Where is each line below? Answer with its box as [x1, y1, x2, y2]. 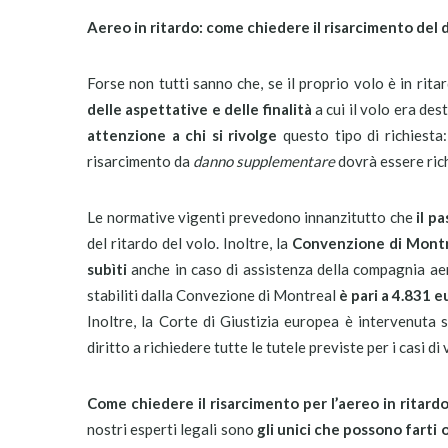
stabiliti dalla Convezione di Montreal [87, 286, 339, 304]
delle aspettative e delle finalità [87, 100, 315, 118]
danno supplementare [193, 152, 335, 170]
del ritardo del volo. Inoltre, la [87, 234, 292, 252]
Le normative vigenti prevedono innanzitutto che [87, 208, 417, 226]
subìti [87, 260, 127, 278]
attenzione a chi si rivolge [87, 126, 278, 144]
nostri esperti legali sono [87, 420, 257, 438]
